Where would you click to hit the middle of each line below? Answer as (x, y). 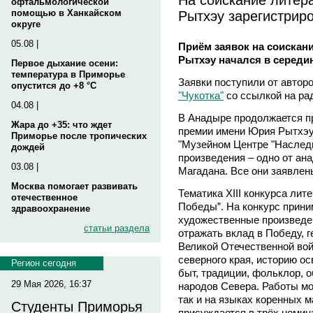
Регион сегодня (44, 263)
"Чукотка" (201, 95)
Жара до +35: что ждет (61, 125)
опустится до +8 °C (54, 86)
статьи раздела (117, 228)
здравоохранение (51, 209)
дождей (28, 147)
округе (26, 24)
